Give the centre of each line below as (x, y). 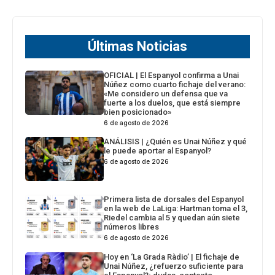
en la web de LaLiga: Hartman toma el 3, (176, 209)
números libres (132, 227)
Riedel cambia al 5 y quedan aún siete (172, 218)
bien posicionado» (138, 112)
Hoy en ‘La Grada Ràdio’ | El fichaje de (172, 257)
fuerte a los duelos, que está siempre (172, 103)
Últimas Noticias (137, 47)
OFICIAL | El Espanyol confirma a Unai (172, 76)
